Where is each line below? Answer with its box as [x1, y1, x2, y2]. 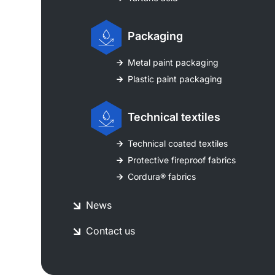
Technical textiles [128, 110, 221, 124]
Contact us [86, 225, 136, 238]
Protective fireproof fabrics [128, 155, 236, 166]
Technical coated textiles [128, 138, 228, 149]
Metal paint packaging [128, 57, 219, 68]
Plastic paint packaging [128, 74, 223, 85]
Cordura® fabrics [128, 171, 196, 182]
